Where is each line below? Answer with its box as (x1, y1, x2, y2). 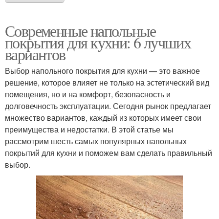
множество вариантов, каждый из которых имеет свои (5, 111, 201, 123)
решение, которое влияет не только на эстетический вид (5, 76, 209, 88)
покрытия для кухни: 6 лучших (5, 31, 191, 53)
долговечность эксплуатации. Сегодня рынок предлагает (5, 100, 211, 111)
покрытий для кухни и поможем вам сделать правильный (5, 147, 212, 158)
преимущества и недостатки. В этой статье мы (5, 123, 174, 135)
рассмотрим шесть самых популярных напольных (5, 135, 187, 147)
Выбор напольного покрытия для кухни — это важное (5, 65, 200, 76)
